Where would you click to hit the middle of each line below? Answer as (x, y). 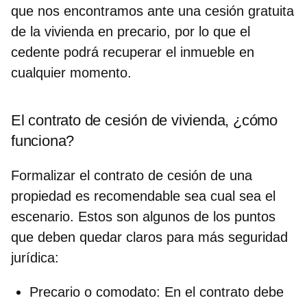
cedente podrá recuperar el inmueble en (133, 52)
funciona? (43, 140)
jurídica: (37, 257)
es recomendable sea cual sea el (173, 196)
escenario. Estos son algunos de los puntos (143, 216)
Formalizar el (52, 175)
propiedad (41, 196)
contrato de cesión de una (173, 175)
